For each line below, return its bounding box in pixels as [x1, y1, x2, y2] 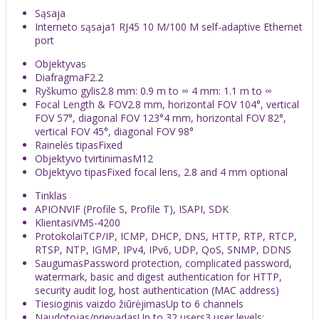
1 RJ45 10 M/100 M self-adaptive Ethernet [110, 19, 303, 33]
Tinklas [35, 188, 67, 202]
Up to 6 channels [166, 296, 244, 310]
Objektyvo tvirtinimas [35, 151, 132, 165]
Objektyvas [35, 56, 86, 70]
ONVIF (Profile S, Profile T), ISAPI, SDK [51, 202, 229, 216]
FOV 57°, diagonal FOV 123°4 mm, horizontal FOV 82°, [35, 110, 286, 125]
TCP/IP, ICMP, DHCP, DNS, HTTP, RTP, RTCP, [83, 229, 297, 243]
